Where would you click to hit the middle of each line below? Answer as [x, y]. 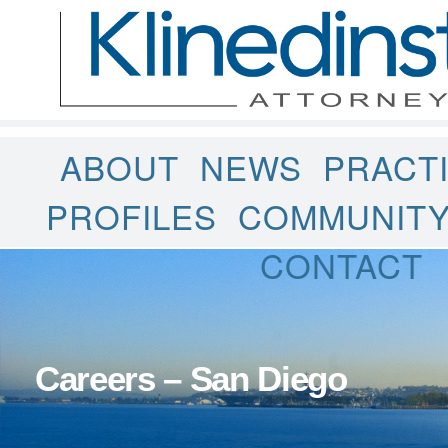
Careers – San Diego [191, 378]
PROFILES [131, 215]
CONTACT [341, 264]
